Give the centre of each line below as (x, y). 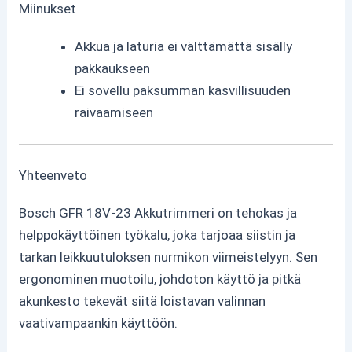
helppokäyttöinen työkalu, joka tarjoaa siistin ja (158, 235)
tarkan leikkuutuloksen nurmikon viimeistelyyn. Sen (169, 257)
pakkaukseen (113, 69)
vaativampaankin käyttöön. (99, 323)
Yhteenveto (53, 176)
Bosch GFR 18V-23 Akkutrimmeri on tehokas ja (158, 213)
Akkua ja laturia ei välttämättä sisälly (184, 47)
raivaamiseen (114, 113)
